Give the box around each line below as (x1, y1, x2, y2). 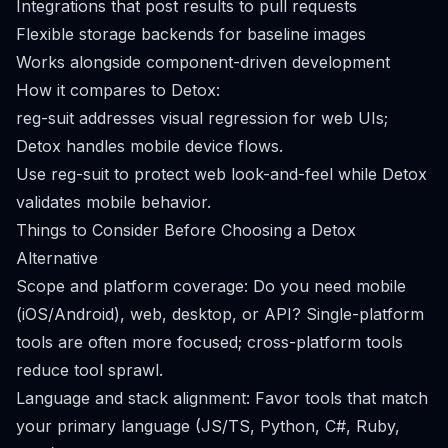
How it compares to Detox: (16, 80, 220, 100)
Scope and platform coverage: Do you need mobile (16, 276, 406, 296)
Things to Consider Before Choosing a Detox (16, 220, 356, 240)
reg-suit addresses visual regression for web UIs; (16, 108, 388, 128)
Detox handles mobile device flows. (16, 136, 283, 156)
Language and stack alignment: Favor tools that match (16, 388, 428, 408)
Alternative (16, 248, 98, 268)
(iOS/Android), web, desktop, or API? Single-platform (16, 304, 424, 324)
